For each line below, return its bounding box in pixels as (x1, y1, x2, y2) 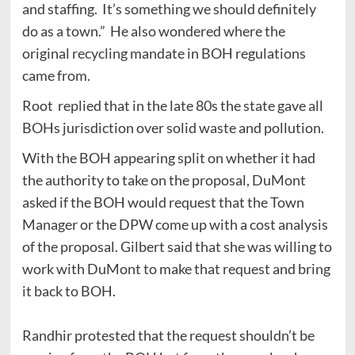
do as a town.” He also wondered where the (21, 21, 285, 40)
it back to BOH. (21, 281, 116, 300)
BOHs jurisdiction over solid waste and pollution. (21, 118, 324, 136)
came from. (21, 66, 90, 84)
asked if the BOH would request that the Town (21, 193, 304, 211)
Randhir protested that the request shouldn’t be (21, 326, 315, 344)
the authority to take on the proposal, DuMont (21, 170, 306, 189)
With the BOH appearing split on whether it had (21, 148, 315, 166)
